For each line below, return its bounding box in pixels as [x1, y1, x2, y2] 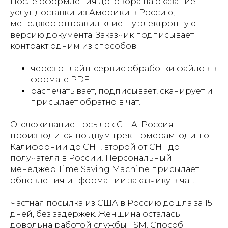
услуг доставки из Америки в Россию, [10, 7, 175, 17]
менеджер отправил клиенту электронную [10, 18, 196, 28]
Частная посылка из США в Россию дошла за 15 [10, 197, 212, 208]
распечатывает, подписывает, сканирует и [31, 85, 213, 96]
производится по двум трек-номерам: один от [10, 130, 213, 140]
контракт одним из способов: [10, 41, 138, 51]
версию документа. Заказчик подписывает [10, 30, 194, 40]
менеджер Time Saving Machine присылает [10, 164, 199, 174]
